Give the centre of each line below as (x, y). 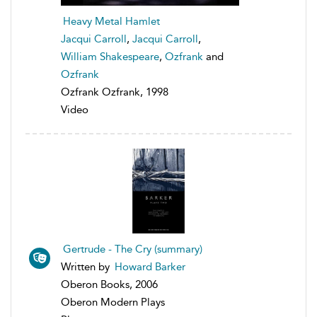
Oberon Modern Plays (113, 302)
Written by (87, 266)
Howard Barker (150, 266)
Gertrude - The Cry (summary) (133, 249)
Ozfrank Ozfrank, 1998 (115, 92)
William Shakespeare (110, 56)
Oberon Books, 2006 (109, 284)
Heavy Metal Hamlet (111, 21)
